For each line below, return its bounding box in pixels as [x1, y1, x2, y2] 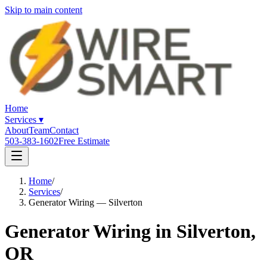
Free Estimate [58, 136, 110, 146]
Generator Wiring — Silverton [29, 197, 142, 207]
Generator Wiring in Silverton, [5, 221, 256, 243]
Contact [49, 125, 79, 135]
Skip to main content [5, 5, 82, 15]
